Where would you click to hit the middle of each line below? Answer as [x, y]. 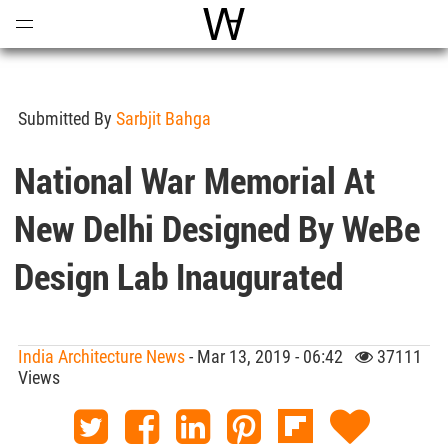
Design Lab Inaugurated [179, 276]
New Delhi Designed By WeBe [217, 228]
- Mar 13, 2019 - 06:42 [270, 356]
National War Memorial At [195, 180]
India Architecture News [101, 356]
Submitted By [67, 118]
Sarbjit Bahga [163, 118]
